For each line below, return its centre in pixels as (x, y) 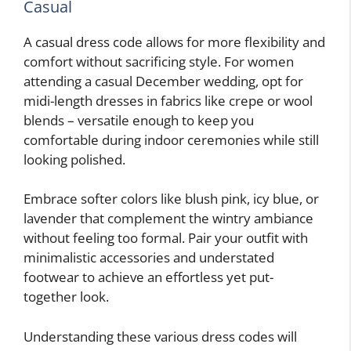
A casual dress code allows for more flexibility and (174, 42)
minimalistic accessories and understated (149, 258)
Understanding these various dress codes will (160, 336)
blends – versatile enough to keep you (139, 120)
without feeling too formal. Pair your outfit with (166, 238)
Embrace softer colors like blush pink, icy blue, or (171, 199)
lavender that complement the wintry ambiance (168, 219)
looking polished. (74, 159)
